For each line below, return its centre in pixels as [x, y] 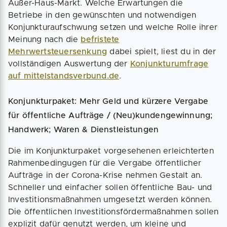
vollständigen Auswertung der [69, 64]
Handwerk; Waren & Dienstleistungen [84, 130]
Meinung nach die [45, 40]
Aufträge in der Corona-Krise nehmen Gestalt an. [105, 175]
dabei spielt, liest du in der [162, 52]
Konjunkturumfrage [169, 64]
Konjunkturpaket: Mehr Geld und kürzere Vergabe [108, 101]
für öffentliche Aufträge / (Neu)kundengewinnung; [110, 116]
